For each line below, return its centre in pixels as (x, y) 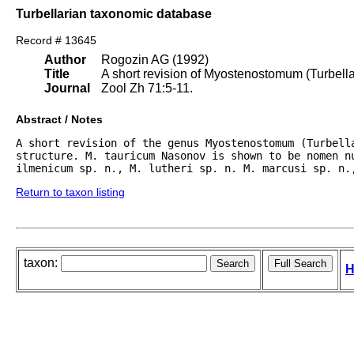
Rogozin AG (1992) (155, 60)
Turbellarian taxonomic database (114, 13)
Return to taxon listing (70, 192)
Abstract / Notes (59, 120)
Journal (67, 88)
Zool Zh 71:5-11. (147, 88)
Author (65, 60)
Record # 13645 (56, 41)
